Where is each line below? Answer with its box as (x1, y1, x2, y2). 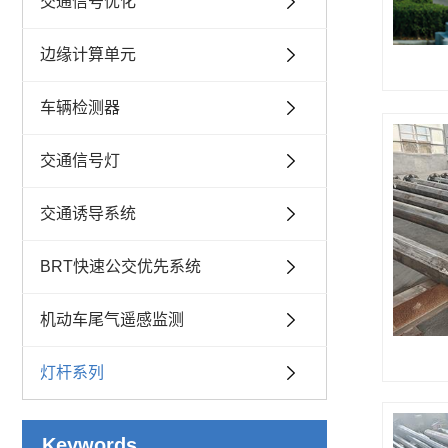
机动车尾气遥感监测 (40, 311, 184, 328)
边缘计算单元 (40, 46, 136, 63)
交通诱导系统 (40, 205, 136, 222)
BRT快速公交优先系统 (40, 258, 201, 275)
